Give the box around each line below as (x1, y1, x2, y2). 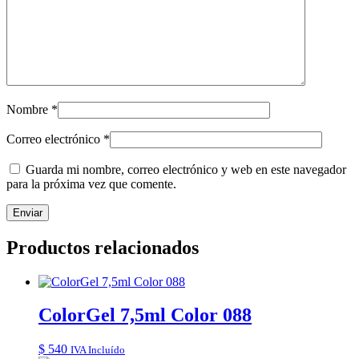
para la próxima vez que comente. (6, 176, 176, 191)
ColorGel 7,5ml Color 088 (38, 305, 252, 326)
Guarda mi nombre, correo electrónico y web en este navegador (26, 162, 346, 176)
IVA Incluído (71, 344, 125, 357)
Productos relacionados (6, 236, 199, 258)
